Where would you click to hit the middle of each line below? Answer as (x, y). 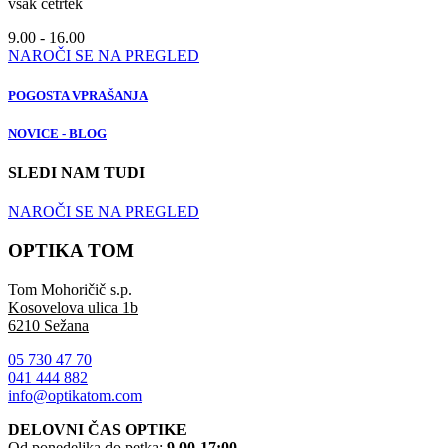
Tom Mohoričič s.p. (70, 289)
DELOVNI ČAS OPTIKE (97, 429)
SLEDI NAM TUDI (76, 172)
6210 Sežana (48, 325)
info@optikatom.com (75, 395)
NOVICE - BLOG (57, 133)
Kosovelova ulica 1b (73, 307)
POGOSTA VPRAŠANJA (78, 95)
